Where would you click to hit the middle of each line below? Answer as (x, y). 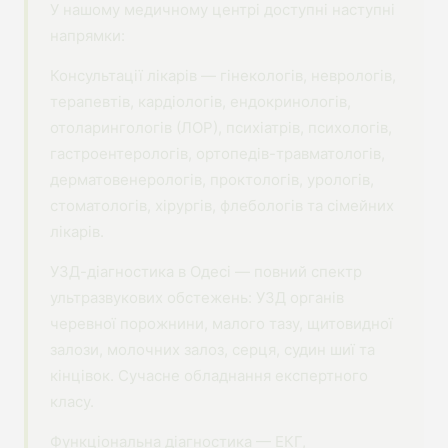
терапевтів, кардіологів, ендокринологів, (200, 101)
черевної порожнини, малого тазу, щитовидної (221, 323)
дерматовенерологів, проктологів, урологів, (212, 179)
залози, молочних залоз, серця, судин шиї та (212, 349)
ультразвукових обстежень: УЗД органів (197, 297)
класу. (72, 401)
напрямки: (87, 35)
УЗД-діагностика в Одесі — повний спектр (206, 271)
